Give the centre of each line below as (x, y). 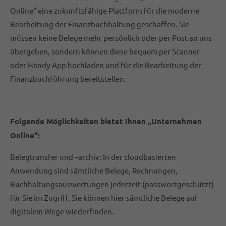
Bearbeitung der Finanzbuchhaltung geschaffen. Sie (100, 24)
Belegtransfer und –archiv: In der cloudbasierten (93, 157)
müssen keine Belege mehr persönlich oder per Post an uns (111, 38)
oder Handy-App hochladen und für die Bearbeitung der (106, 65)
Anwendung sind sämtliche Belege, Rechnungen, (94, 170)
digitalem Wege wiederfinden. (62, 211)
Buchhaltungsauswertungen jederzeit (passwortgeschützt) (112, 184)
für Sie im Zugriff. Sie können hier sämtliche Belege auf (104, 197)
